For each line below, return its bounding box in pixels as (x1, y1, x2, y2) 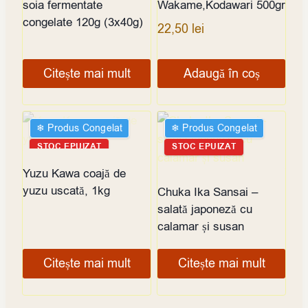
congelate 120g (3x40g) (23, 14, 143, 30)
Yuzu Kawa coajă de (23, 166, 126, 182)
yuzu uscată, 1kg (23, 183, 110, 199)
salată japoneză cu (157, 201, 252, 218)
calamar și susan (157, 219, 244, 235)
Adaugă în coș (183, 65, 260, 82)
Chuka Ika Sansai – (157, 184, 258, 201)
